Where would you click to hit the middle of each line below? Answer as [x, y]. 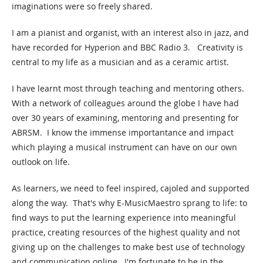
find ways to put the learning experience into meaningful [124, 218]
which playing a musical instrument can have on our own [124, 147]
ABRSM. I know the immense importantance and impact [123, 132]
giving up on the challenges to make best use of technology [128, 247]
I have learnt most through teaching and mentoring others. [129, 88]
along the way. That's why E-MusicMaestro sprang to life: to [129, 203]
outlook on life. [41, 162]
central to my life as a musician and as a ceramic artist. [122, 62]
